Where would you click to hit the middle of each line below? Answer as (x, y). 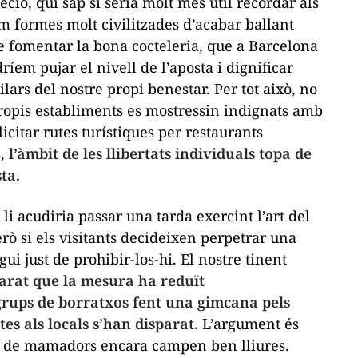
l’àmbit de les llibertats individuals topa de (158, 153)
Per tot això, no (266, 88)
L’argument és (249, 323)
